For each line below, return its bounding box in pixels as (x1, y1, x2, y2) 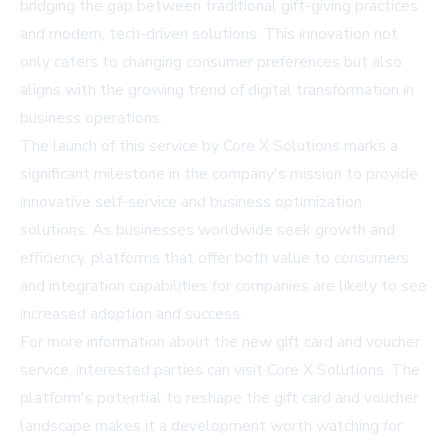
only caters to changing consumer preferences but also (20, 51, 402, 74)
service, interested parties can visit (20, 359, 267, 382)
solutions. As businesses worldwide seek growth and (20, 219, 395, 242)
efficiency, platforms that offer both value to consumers (20, 247, 409, 270)
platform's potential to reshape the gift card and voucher (20, 387, 418, 410)
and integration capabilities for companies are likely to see (20, 275, 427, 298)
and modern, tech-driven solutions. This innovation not (20, 23, 398, 46)
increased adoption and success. (20, 303, 243, 326)
